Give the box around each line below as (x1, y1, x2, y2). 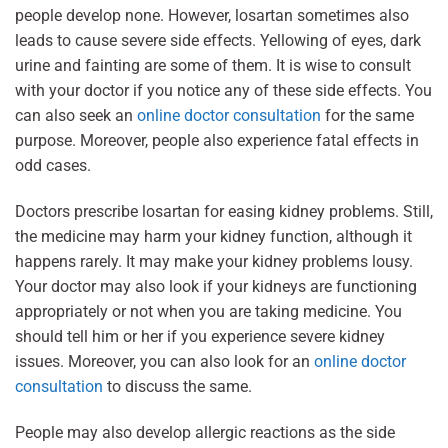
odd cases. (15, 156, 91, 176)
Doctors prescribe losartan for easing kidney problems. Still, (15, 202, 433, 222)
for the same (321, 106, 414, 126)
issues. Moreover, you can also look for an (15, 352, 314, 372)
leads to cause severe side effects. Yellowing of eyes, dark (15, 31, 421, 51)
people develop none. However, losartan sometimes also (15, 6, 409, 26)
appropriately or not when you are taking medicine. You (15, 302, 402, 322)
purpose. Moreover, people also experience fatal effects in (15, 131, 419, 151)
